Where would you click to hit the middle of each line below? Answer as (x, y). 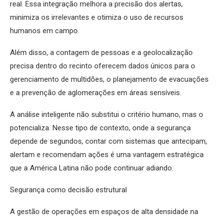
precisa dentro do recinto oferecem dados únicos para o (103, 66)
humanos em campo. (45, 31)
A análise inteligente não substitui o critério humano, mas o (107, 115)
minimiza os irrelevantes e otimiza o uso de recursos (97, 18)
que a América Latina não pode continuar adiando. (92, 168)
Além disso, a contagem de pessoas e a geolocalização (101, 53)
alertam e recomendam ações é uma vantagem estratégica (107, 155)
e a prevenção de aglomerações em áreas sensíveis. (96, 93)
